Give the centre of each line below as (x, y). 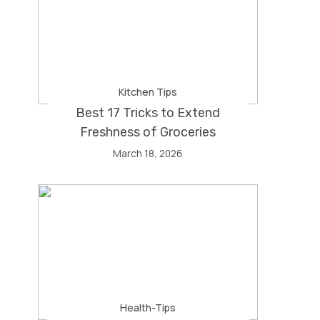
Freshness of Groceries (148, 132)
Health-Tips (148, 307)
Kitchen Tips (148, 92)
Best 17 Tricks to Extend (148, 113)
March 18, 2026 (148, 153)
